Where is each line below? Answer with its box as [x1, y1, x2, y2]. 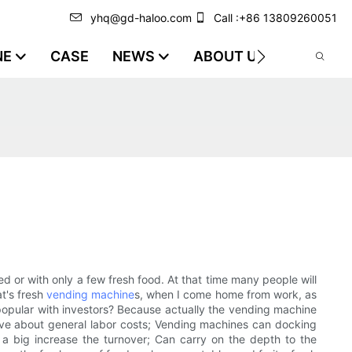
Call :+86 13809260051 [211, 11, 340, 24]
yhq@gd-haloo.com [90, 11, 192, 24]
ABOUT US [192, 48, 266, 64]
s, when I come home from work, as [134, 288, 317, 302]
